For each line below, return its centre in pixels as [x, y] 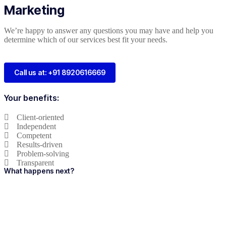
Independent [36, 126]
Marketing [34, 10]
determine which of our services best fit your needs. [86, 39]
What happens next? [39, 171]
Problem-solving [43, 153]
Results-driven [40, 144]
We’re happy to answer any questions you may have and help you [109, 30]
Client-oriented [40, 117]
